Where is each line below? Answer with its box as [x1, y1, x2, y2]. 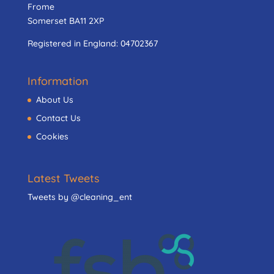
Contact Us [35, 113, 81, 124]
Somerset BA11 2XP [27, 15, 104, 26]
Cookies [35, 131, 68, 143]
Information [27, 74, 89, 89]
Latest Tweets [27, 171, 100, 186]
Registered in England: [27, 38, 120, 49]
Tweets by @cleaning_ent [27, 191, 132, 203]
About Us [35, 94, 73, 106]
